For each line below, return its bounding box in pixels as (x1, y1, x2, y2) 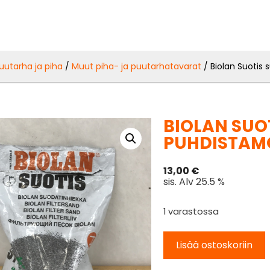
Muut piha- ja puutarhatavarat (72, 60, 202, 72)
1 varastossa (163, 205, 219, 218)
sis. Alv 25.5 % (163, 174, 225, 189)
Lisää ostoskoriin (176, 237, 253, 252)
